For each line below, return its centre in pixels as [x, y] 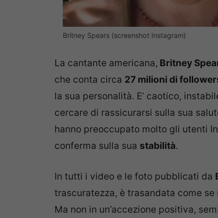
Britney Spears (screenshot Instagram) [124, 35]
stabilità [158, 146]
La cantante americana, [106, 63]
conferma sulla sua [97, 146]
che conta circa [90, 80]
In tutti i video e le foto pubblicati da [135, 176]
